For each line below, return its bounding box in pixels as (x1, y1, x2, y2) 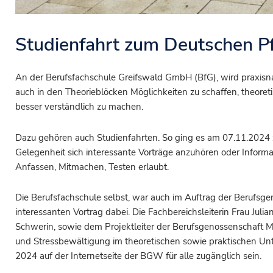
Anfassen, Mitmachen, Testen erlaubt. (15, 160, 169, 173)
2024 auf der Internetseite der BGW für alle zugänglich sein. (15, 249, 261, 262)
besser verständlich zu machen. (15, 101, 143, 113)
